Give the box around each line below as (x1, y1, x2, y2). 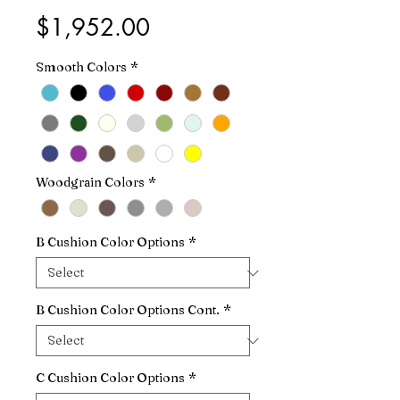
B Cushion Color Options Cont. (36, 302, 220, 319)
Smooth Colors (36, 59, 127, 75)
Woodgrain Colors (36, 174, 145, 191)
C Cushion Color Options (36, 370, 185, 387)
